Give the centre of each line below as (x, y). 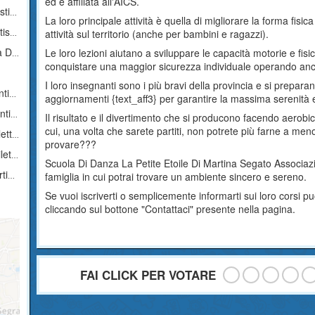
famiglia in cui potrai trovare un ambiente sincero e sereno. (176, 176)
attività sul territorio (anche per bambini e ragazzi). (157, 34)
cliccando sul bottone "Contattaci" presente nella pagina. (171, 209)
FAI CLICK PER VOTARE (148, 275)
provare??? (71, 144)
